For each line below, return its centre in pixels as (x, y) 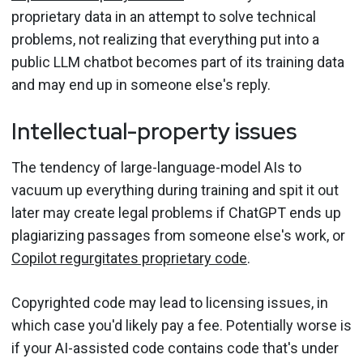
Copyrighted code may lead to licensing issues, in (170, 302)
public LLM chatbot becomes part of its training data (178, 62)
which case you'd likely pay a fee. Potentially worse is (181, 325)
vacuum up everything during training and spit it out (175, 190)
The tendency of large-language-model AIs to (156, 167)
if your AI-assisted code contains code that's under (175, 348)
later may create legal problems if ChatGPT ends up (176, 212)
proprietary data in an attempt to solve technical (164, 16)
